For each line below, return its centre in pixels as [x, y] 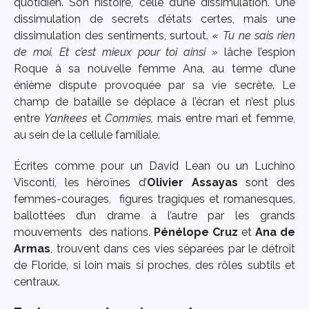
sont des [271, 183]
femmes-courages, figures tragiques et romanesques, [154, 199]
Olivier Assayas [197, 183]
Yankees [65, 119]
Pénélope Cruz [196, 232]
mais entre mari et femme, [224, 119]
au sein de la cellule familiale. [87, 135]
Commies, [129, 119]
